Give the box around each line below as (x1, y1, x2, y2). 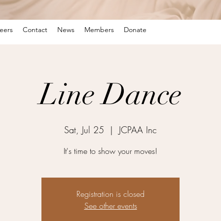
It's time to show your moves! (64, 145, 157, 156)
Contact (23, 25, 47, 34)
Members (84, 25, 114, 34)
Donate (124, 25, 147, 34)
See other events (84, 200, 137, 211)
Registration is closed (76, 188, 145, 199)
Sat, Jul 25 (64, 123, 104, 136)
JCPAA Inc (119, 123, 157, 136)
